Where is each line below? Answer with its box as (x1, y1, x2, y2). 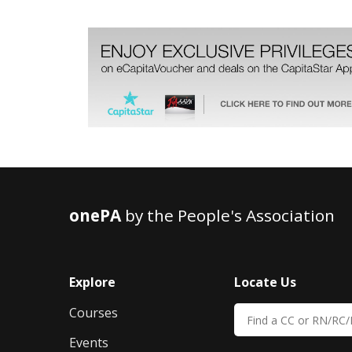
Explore (69, 273, 115, 291)
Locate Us (233, 273, 296, 291)
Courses (69, 304, 118, 322)
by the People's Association (121, 204, 335, 227)
